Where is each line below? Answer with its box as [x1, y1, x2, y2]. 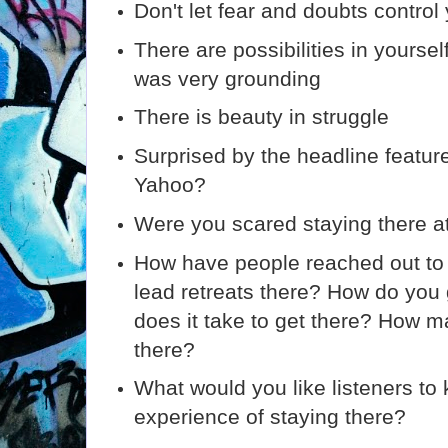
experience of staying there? [134, 405, 407, 429]
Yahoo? [134, 173, 207, 196]
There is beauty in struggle [134, 105, 390, 129]
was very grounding [134, 66, 322, 90]
